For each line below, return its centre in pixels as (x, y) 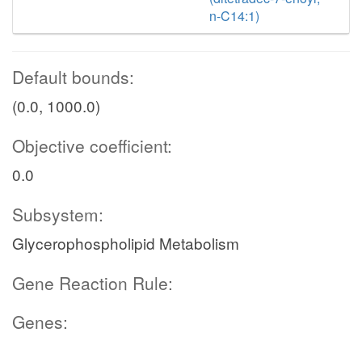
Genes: (40, 322)
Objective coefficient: (92, 145)
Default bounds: (73, 77)
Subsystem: (58, 214)
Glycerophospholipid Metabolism (126, 243)
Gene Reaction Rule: (93, 283)
